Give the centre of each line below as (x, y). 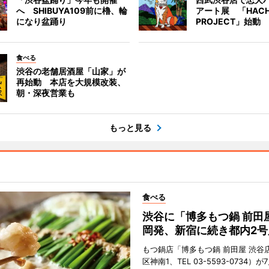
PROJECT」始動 (228, 22)
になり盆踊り (41, 22)
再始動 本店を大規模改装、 (71, 82)
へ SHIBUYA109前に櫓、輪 (71, 11)
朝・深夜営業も (45, 93)
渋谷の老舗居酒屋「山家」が (71, 71)
